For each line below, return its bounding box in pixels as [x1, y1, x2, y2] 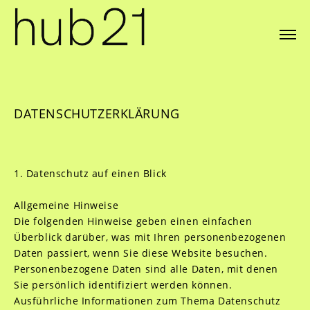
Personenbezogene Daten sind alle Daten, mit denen [13, 262, 279, 275]
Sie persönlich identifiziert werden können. [13, 278, 232, 291]
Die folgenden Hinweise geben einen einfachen [13, 215, 253, 228]
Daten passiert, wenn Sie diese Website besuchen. [13, 246, 268, 259]
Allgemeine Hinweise [13, 199, 119, 212]
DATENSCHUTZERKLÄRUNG [13, 105, 180, 122]
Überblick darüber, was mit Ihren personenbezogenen [13, 230, 286, 244]
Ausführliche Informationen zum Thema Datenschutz [13, 294, 281, 307]
